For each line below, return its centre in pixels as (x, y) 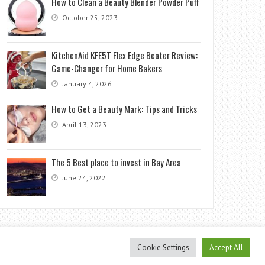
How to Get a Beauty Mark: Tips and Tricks (125, 109)
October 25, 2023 (89, 17)
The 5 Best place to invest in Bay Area (117, 162)
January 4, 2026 (86, 84)
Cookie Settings (163, 248)
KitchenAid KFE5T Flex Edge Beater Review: (125, 55)
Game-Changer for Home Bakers (107, 68)
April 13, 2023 (84, 125)
